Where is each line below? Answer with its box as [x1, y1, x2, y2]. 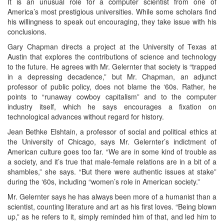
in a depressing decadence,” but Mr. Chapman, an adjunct [7, 71, 216, 81]
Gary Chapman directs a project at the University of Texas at [7, 41, 216, 51]
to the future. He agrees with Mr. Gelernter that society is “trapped [7, 61, 216, 71]
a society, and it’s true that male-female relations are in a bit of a [7, 156, 216, 166]
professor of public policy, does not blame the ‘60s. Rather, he [7, 81, 216, 91]
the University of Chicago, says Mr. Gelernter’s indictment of [7, 136, 216, 146]
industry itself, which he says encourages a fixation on [7, 101, 216, 111]
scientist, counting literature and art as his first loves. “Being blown [7, 201, 216, 211]
